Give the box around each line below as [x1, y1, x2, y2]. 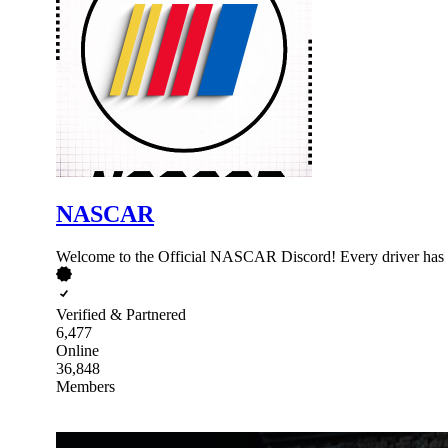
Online [56, 341, 99, 359]
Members [56, 377, 115, 395]
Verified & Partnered [56, 305, 186, 323]
